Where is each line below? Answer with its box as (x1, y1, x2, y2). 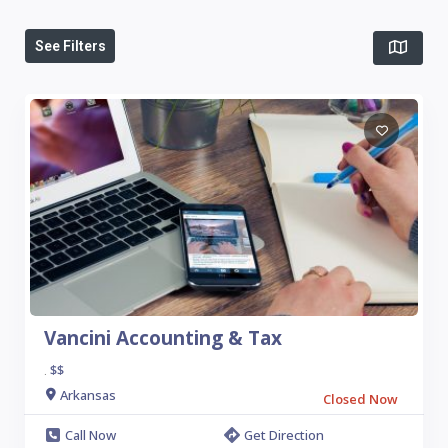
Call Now (65, 426, 116, 444)
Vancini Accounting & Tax (44, 325, 282, 351)
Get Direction (244, 426, 324, 444)
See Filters (34, 38, 106, 54)
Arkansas (60, 385, 116, 404)
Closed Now (323, 390, 398, 408)
